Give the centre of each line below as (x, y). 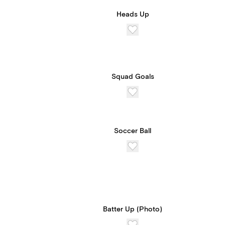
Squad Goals (133, 77)
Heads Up (133, 15)
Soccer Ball (133, 131)
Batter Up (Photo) (133, 209)
